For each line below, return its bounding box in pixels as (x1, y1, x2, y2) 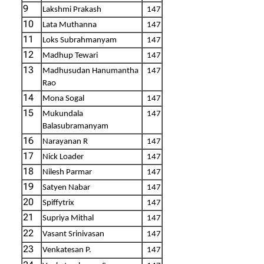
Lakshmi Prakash (42, 5, 101, 14)
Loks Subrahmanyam (42, 35, 117, 45)
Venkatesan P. (42, 245, 91, 255)
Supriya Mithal (42, 213, 94, 223)
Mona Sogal (42, 94, 84, 103)
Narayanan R (42, 137, 88, 146)
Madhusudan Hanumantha (42, 66, 138, 75)
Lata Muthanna (42, 20, 97, 29)
